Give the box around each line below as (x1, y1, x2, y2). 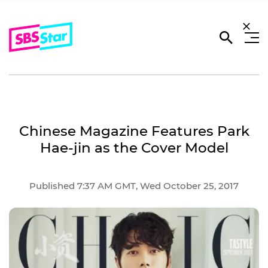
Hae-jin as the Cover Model (39, 139, 229, 156)
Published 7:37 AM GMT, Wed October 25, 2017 (29, 179, 239, 191)
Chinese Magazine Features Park (19, 123, 249, 139)
